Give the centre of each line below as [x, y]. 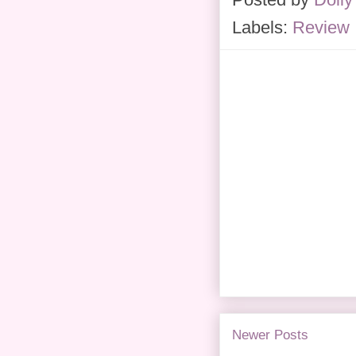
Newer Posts [270, 335]
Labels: [262, 28]
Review [321, 28]
